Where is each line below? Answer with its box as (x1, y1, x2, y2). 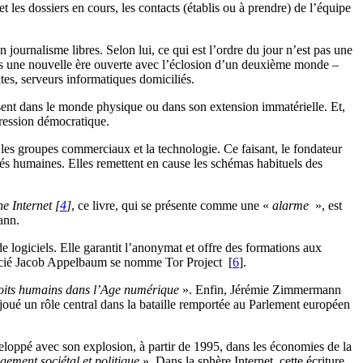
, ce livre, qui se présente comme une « (71, 199, 272, 213)
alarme (272, 199, 312, 213)
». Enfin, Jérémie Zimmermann (179, 283, 341, 297)
